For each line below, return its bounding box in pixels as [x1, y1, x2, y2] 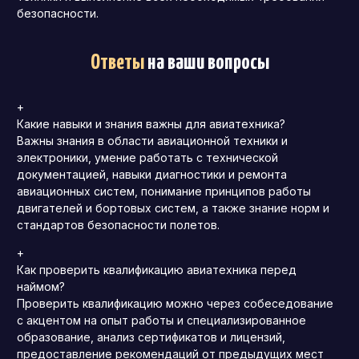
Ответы [99, 52, 144, 75]
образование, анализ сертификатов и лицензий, [17, 330, 285, 345]
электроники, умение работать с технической [17, 151, 278, 165]
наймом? [17, 280, 65, 294]
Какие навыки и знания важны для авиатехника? [17, 117, 285, 131]
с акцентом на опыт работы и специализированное [17, 313, 306, 328]
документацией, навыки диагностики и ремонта [17, 167, 287, 182]
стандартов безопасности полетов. [17, 218, 220, 232]
